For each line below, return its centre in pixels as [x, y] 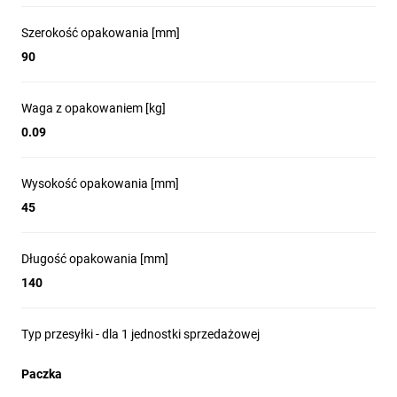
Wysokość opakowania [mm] [100, 183]
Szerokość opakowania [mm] [101, 32]
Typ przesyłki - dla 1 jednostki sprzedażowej [140, 334]
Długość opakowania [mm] [95, 258]
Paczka [42, 374]
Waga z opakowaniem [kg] [93, 108]
